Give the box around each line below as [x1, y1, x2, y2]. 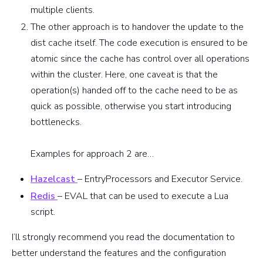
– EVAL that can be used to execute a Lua [58, 189, 228, 203]
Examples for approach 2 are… [31, 147, 154, 160]
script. [31, 205, 55, 218]
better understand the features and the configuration [12, 246, 226, 259]
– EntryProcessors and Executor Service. [77, 172, 242, 186]
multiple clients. [31, 3, 95, 16]
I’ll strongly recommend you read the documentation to [12, 230, 235, 244]
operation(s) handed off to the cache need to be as [31, 83, 238, 97]
